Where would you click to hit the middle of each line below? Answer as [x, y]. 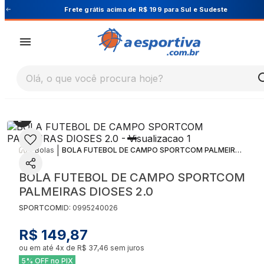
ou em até [37, 248]
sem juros [126, 248]
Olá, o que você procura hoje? [95, 79]
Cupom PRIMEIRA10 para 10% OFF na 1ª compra [174, 9]
